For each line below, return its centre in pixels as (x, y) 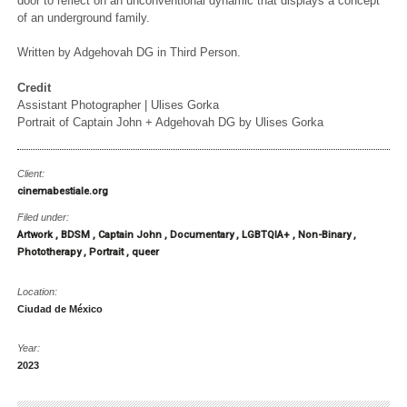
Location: (38, 291)
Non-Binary (326, 234)
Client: (31, 174)
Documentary (203, 234)
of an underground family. (84, 18)
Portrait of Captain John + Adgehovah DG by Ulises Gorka (171, 122)
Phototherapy (51, 252)
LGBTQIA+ (268, 234)
